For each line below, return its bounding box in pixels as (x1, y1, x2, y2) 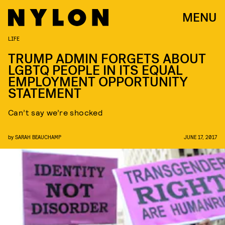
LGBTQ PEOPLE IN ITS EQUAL (8, 62, 183, 79)
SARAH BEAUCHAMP (15, 134, 61, 140)
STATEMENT (8, 85, 81, 102)
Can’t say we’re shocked (8, 107, 103, 117)
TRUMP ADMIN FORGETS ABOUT (8, 50, 206, 68)
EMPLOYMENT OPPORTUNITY (8, 73, 188, 91)
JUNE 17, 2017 (184, 134, 217, 140)
